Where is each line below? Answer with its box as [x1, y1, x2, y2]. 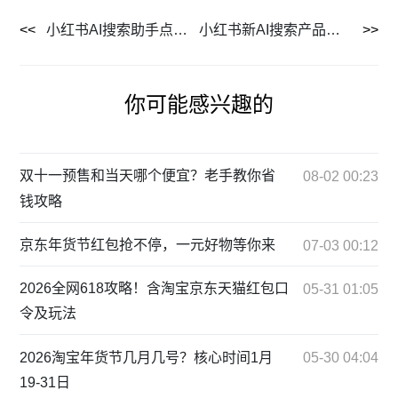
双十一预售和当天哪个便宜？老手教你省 [20, 168, 276, 184]
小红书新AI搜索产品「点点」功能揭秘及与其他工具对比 [326, 22, 340, 37]
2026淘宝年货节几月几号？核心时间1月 [20, 349, 274, 365]
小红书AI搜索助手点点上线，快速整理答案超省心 [173, 22, 188, 37]
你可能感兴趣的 [124, 92, 274, 116]
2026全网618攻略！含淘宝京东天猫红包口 [20, 281, 290, 297]
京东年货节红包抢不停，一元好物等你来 [20, 236, 276, 252]
